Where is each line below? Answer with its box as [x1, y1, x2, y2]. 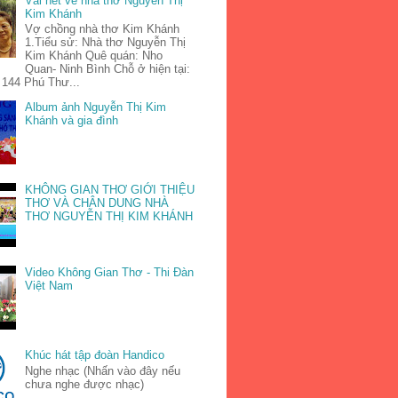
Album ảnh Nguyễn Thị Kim [25, 100, 167, 115]
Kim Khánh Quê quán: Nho [25, 49, 163, 63]
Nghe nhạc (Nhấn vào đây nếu [25, 363, 181, 378]
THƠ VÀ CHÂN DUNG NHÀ [25, 196, 170, 211]
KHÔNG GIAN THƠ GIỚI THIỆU [25, 183, 195, 197]
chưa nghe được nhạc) [25, 377, 145, 391]
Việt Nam [25, 279, 74, 293]
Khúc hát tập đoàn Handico [25, 348, 165, 362]
